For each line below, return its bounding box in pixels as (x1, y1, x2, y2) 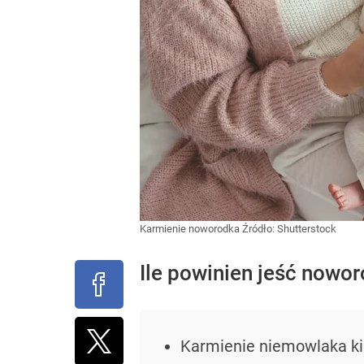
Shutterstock (277, 223, 336, 235)
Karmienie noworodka (140, 223, 242, 235)
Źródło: (242, 223, 277, 235)
